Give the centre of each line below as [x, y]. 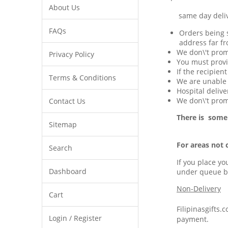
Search [61, 148]
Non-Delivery [199, 189]
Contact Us [67, 101]
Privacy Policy [72, 54]
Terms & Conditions [82, 78]
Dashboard [68, 171]
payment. [193, 219]
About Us [64, 7]
